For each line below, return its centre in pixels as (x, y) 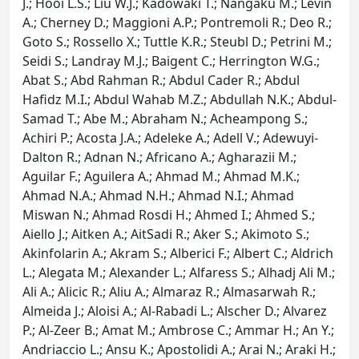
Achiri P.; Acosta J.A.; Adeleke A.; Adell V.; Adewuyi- (170, 138)
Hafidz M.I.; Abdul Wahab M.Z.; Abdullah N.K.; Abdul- (179, 100)
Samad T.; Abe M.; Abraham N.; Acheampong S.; (165, 119)
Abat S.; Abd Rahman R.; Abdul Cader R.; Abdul (161, 81)
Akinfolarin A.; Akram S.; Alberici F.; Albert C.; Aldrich (178, 254)
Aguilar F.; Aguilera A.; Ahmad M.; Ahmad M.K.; (161, 177)
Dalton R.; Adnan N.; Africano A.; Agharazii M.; (159, 157)
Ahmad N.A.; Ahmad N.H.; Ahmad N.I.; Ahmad (158, 196)
